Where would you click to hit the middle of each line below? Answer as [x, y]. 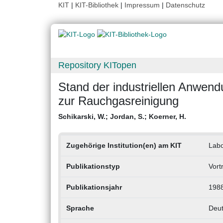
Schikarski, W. [82, 117]
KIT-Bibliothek [98, 5]
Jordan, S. [127, 117]
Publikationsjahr [94, 187]
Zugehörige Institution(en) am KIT [124, 146]
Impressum [142, 5]
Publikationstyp [93, 167]
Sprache [80, 208]
